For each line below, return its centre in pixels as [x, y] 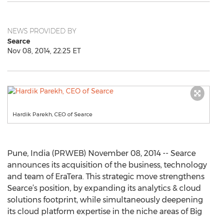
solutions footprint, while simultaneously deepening [105, 200]
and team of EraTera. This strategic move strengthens [106, 177]
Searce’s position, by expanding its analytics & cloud [104, 188]
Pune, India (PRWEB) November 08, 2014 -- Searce [101, 153]
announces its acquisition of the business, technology [107, 165]
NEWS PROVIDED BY [42, 31]
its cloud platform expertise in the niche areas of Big [105, 211]
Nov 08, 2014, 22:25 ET [44, 51]
